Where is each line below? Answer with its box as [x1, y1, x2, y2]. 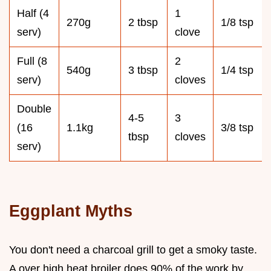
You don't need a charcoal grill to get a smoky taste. [9, 243, 257, 256]
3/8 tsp [221, 121, 253, 134]
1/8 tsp [221, 16, 253, 28]
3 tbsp [128, 64, 158, 76]
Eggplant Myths [9, 201, 132, 220]
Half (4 [17, 7, 49, 19]
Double [17, 102, 51, 115]
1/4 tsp [221, 64, 253, 76]
